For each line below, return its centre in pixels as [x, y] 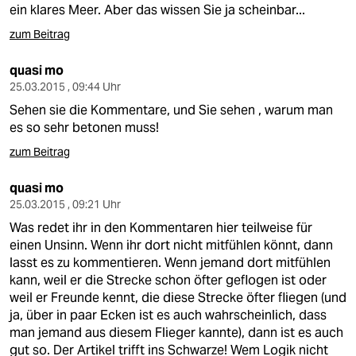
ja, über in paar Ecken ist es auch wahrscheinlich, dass [168, 315]
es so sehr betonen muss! [84, 128]
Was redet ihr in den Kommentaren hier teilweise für [161, 228]
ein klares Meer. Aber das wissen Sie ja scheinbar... [157, 10]
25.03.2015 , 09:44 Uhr [65, 87]
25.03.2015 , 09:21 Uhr [65, 204]
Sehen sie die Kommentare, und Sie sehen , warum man [171, 110]
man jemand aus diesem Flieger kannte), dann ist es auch [176, 333]
